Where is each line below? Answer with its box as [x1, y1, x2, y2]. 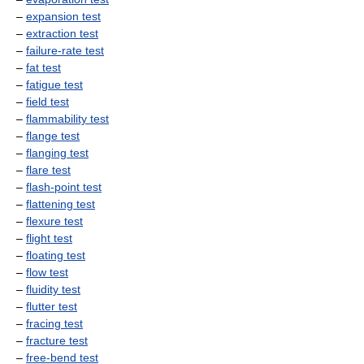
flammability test [26, 112, 109, 125]
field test [26, 95, 69, 108]
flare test [26, 163, 71, 176]
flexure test [26, 214, 83, 227]
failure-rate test [26, 44, 104, 57]
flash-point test [26, 180, 102, 193]
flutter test [26, 300, 77, 313]
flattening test [26, 197, 95, 210]
